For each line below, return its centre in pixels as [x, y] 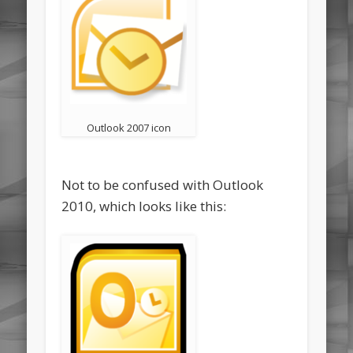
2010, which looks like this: [144, 206]
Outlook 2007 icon [128, 128]
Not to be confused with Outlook [163, 185]
